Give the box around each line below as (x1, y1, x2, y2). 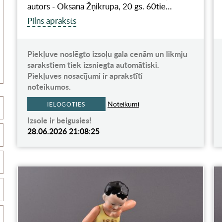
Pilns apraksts (27, 14, 76, 26)
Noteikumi (107, 99, 139, 109)
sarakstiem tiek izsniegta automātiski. (27, 58, 159, 70)
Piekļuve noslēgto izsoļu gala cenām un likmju (27, 48, 187, 59)
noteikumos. (27, 80, 71, 92)
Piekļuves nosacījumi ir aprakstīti (27, 69, 143, 81)
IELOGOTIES (47, 100, 86, 108)
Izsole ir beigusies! (27, 114, 92, 126)
